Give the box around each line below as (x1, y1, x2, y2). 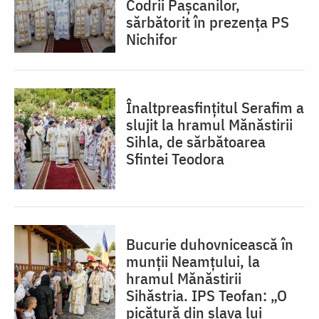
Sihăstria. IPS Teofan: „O (126, 284, 287, 305)
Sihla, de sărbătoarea (126, 130, 266, 152)
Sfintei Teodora (126, 147, 224, 169)
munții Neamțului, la (126, 250, 260, 271)
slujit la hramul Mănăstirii (126, 113, 293, 135)
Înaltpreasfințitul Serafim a (126, 96, 304, 117)
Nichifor (126, 28, 177, 49)
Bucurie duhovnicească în (126, 233, 293, 254)
